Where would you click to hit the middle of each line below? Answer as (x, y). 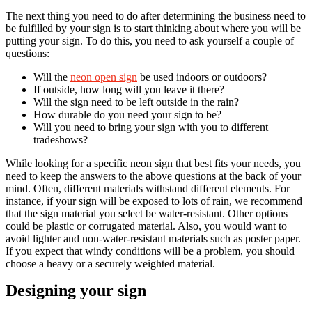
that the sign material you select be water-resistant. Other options (147, 213)
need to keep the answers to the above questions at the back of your (153, 175)
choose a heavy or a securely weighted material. (110, 263)
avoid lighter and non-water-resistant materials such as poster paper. (153, 238)
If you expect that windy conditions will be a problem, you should (150, 251)
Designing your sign (76, 290)
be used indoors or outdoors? (202, 77)
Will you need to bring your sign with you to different (151, 127)
